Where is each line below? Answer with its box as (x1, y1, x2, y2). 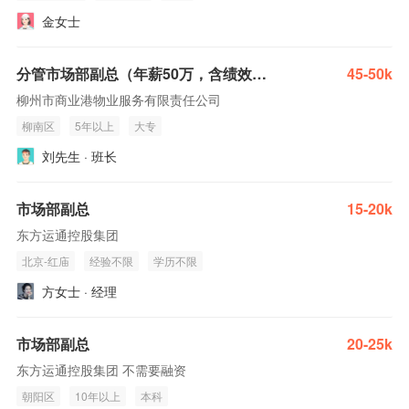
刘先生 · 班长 (42, 147, 117, 165)
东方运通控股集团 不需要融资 (16, 361, 186, 379)
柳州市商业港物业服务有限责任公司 (16, 90, 221, 109)
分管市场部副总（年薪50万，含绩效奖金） (252, 63, 267, 84)
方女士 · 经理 (42, 282, 117, 300)
